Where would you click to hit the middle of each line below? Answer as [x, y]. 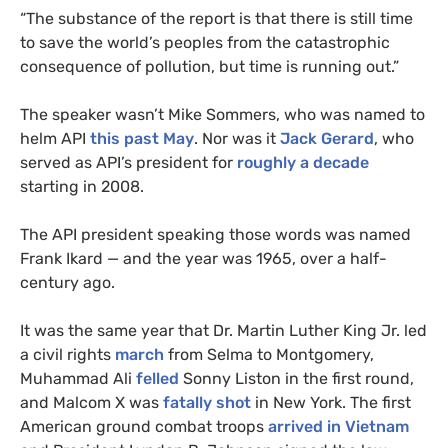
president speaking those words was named [244, 234]
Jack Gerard [327, 138]
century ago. [67, 282]
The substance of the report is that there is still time [219, 18]
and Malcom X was [91, 402]
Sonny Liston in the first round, [296, 378]
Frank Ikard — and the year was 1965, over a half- [203, 258]
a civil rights [67, 354]
